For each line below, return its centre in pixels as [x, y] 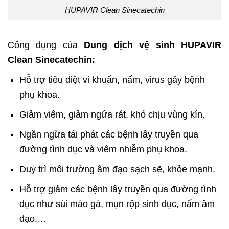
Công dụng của [46, 45]
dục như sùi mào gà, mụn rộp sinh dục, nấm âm [117, 204]
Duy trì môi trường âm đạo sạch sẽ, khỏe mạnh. [118, 169]
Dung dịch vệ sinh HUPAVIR [153, 45]
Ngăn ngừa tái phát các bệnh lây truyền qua [109, 135]
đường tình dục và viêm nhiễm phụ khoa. [104, 150]
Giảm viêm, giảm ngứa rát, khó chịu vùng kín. [112, 115]
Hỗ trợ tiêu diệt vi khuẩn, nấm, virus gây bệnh [112, 80]
